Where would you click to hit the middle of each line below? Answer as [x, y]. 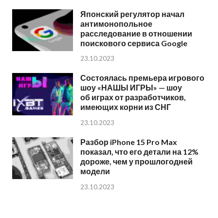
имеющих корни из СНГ [126, 107]
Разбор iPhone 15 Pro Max [129, 142]
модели [95, 171]
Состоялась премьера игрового [142, 78]
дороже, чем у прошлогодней [136, 162]
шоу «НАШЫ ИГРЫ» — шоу [131, 88]
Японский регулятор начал [132, 14]
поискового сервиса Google [134, 43]
